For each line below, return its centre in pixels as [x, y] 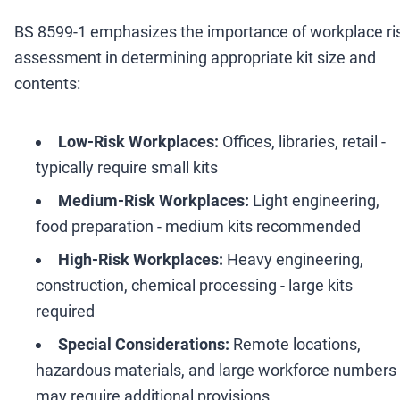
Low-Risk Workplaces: [138, 141]
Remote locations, [295, 344]
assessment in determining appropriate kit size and [195, 57]
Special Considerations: [144, 344]
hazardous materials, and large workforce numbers [216, 370]
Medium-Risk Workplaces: [154, 200]
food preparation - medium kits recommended [198, 226]
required [65, 311]
